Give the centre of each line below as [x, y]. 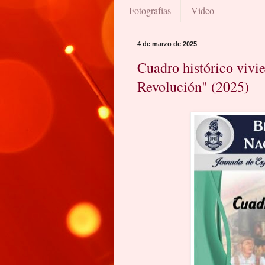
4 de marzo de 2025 [167, 44]
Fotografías [150, 10]
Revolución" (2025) [193, 87]
